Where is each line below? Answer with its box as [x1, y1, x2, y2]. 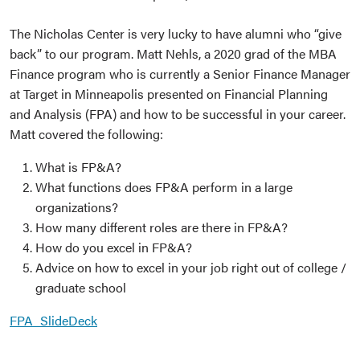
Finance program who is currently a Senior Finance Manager [10, 63, 350, 83]
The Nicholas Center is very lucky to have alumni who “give [10, 23, 342, 43]
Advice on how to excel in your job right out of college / [35, 257, 346, 276]
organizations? [35, 197, 118, 216]
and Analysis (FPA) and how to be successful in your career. [10, 104, 346, 123]
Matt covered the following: [10, 124, 163, 143]
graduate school [35, 277, 126, 297]
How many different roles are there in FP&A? [35, 217, 288, 236]
